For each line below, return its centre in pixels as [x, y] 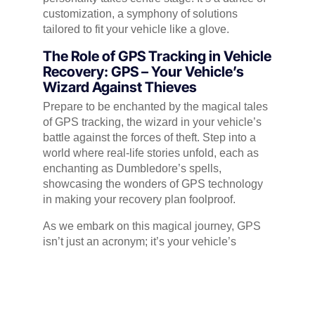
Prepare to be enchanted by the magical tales [155, 107]
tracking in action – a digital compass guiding [154, 304]
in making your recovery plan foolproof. [139, 200]
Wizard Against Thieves [120, 88]
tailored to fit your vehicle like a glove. [136, 30]
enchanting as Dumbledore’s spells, [132, 169]
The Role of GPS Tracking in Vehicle [157, 57]
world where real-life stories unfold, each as [150, 153]
